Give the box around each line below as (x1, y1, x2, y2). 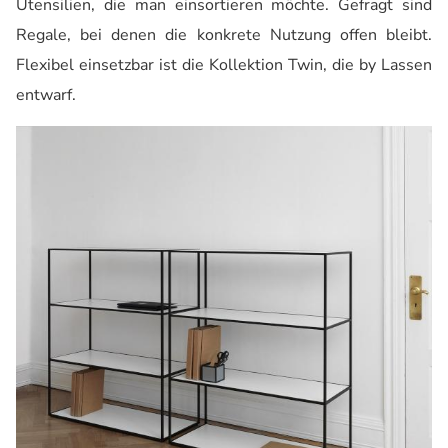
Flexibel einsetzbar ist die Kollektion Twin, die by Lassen (16, 54, 432, 77)
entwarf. (16, 84, 76, 107)
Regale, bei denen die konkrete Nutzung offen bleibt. (16, 24, 432, 47)
